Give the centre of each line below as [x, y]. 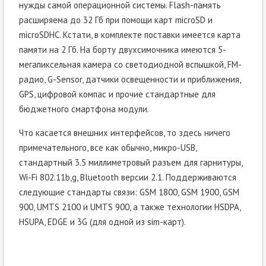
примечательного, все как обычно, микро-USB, [107, 148]
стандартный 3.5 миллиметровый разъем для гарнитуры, [130, 163]
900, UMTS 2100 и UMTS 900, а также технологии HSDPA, [129, 207]
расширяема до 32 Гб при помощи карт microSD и [115, 20]
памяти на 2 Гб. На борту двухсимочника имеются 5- [122, 50]
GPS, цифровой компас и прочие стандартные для [117, 94]
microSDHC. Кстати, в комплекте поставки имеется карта [129, 35]
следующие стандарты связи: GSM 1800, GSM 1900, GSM [129, 192]
